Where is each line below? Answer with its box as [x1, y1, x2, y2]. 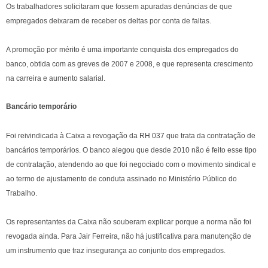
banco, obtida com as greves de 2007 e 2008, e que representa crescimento [6, 60, 253, 68]
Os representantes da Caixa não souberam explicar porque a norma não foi [6, 218, 251, 226]
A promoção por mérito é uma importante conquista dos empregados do [6, 45, 239, 54]
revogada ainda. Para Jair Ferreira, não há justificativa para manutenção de [6, 232, 251, 240]
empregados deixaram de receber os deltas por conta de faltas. [6, 17, 213, 25]
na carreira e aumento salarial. [6, 74, 105, 83]
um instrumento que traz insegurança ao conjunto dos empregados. [6, 246, 226, 255]
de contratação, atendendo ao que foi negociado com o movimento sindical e [6, 160, 256, 169]
